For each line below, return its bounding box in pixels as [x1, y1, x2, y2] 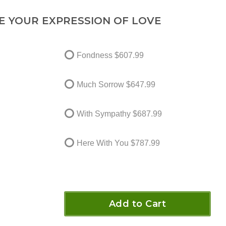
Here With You [77, 138, 129, 147]
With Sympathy [77, 109, 131, 118]
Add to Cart [108, 198, 166, 209]
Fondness [77, 50, 112, 60]
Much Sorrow [77, 80, 124, 89]
